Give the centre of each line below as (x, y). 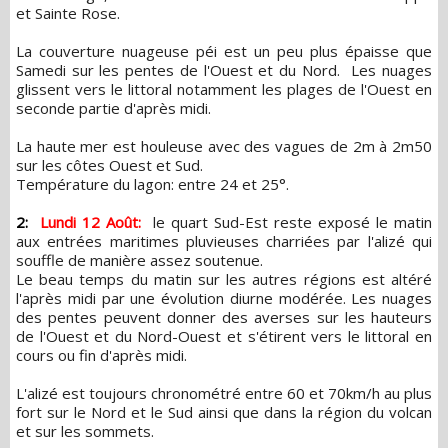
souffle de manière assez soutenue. (139, 259)
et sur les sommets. (85, 430)
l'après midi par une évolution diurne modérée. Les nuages (224, 297)
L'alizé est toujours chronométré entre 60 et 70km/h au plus (224, 392)
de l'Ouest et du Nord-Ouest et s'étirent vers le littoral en (224, 335)
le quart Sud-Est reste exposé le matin (292, 221)
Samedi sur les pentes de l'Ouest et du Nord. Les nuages (224, 69)
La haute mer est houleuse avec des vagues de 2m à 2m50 (224, 145)
